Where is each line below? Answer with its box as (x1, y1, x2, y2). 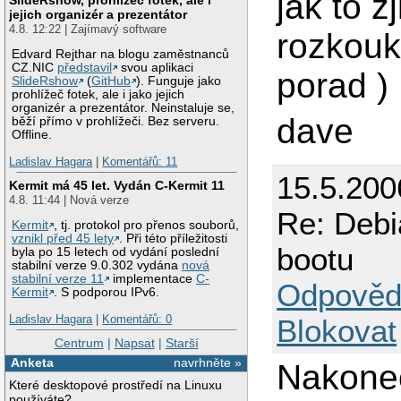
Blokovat (277, 312, 397, 348)
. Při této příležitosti (119, 232, 228, 246)
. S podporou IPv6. (54, 286, 160, 300)
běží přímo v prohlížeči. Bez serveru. (12, 115, 220, 129)
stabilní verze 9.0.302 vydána (12, 259, 183, 273)
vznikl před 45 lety (12, 232, 115, 246)
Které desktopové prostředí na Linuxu (9, 378, 223, 393)
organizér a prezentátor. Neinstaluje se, (12, 101, 235, 115)
